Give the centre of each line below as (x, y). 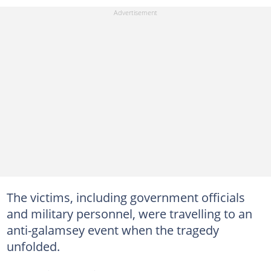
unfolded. (33, 246)
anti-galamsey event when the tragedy (113, 230)
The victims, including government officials (126, 197)
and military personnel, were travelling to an (129, 214)
